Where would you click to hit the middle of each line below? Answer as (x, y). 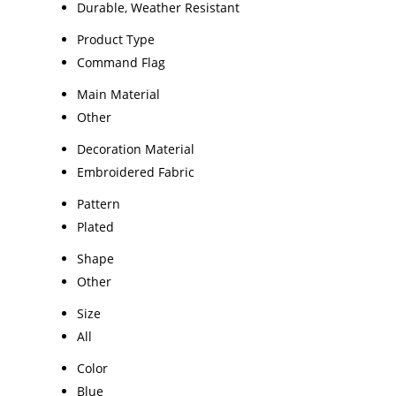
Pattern (99, 203)
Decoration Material (136, 148)
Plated (95, 226)
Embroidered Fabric (136, 171)
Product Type (116, 39)
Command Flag (121, 62)
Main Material (118, 94)
